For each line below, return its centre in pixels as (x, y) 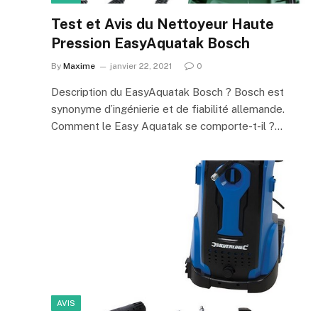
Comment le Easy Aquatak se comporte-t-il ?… (167, 126)
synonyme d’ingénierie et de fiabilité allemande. (168, 109)
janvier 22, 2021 (141, 66)
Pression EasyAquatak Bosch (150, 43)
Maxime (79, 66)
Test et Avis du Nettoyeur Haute (163, 24)
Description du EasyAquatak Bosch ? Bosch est (168, 92)
